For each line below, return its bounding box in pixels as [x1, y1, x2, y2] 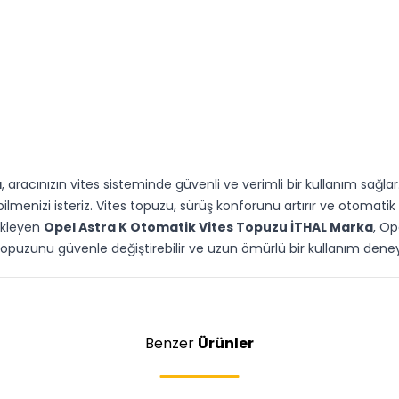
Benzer [145, 333, 198, 354]
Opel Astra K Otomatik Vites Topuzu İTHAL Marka [43, 218, 373, 236]
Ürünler [198, 333, 254, 354]
